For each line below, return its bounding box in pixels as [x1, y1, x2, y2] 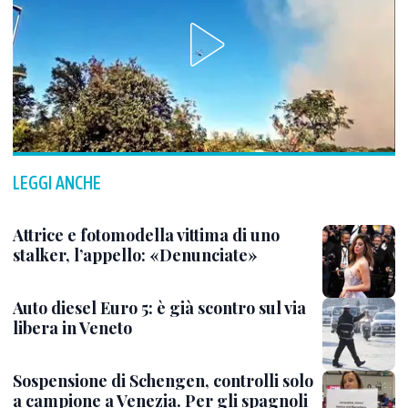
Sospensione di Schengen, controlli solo [13, 370, 313, 392]
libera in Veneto [13, 317, 132, 339]
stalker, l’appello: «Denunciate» [13, 244, 258, 266]
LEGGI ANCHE [13, 172, 101, 193]
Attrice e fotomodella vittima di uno [13, 224, 280, 246]
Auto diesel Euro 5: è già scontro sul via [13, 297, 306, 319]
